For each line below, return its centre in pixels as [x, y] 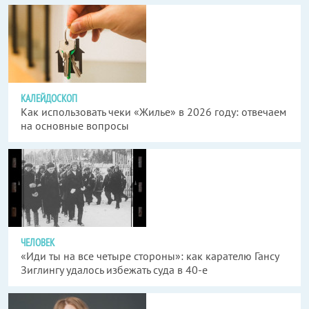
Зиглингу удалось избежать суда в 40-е [114, 270]
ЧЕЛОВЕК [38, 243]
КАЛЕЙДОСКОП [49, 99]
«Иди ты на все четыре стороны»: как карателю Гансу [150, 256]
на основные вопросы [75, 126]
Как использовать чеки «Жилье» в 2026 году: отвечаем [153, 112]
